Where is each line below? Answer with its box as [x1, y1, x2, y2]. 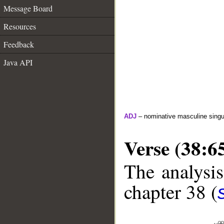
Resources [3, 21, 36, 31]
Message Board [3, 3, 52, 13]
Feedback [3, 39, 34, 49]
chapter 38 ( [124, 178, 217, 205]
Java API [3, 57, 32, 67]
